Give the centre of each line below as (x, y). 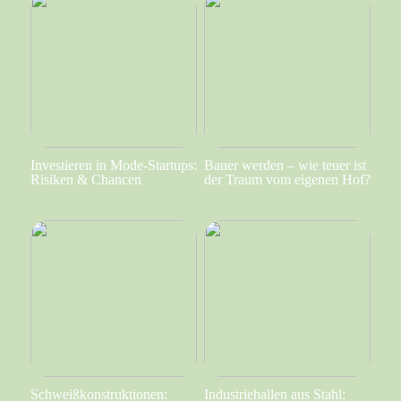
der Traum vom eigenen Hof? (287, 179)
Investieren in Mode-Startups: (113, 165)
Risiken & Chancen (85, 179)
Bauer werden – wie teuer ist (285, 165)
